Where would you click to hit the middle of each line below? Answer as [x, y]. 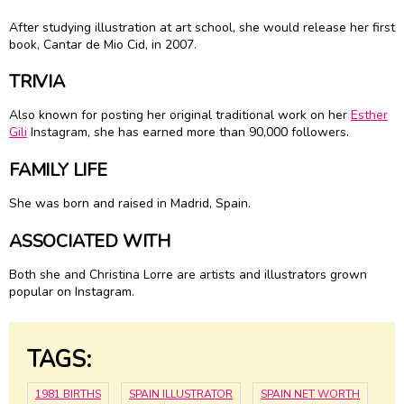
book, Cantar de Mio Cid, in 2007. [105, 44]
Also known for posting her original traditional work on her [180, 115]
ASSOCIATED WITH [90, 241]
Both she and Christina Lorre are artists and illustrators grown [188, 274]
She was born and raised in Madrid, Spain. [132, 203]
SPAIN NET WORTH [310, 395]
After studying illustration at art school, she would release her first [202, 27]
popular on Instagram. [73, 291]
